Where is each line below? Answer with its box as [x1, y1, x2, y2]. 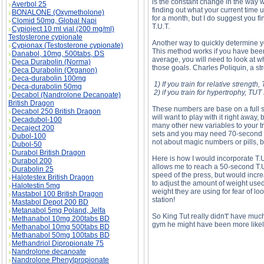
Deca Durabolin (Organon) [12, 66, 97, 74]
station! [152, 196, 175, 204]
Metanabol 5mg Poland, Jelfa [12, 206, 105, 214]
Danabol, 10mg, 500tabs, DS [12, 49, 104, 58]
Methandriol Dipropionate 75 [12, 239, 104, 247]
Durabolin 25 [12, 165, 54, 173]
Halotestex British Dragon [12, 173, 94, 181]
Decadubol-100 [12, 115, 62, 124]
